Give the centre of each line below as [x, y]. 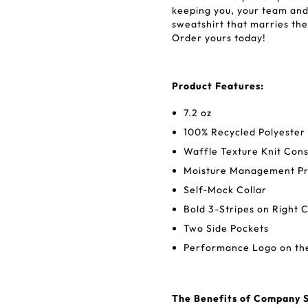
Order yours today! [219, 38]
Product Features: [218, 86]
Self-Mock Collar [225, 190]
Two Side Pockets [226, 228]
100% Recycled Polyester [244, 132]
